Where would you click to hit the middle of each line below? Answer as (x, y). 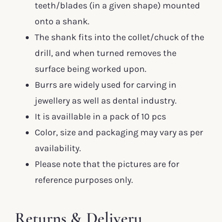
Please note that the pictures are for (107, 164)
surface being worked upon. (90, 69)
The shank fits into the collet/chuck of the (119, 37)
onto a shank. (62, 21)
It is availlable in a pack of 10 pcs (100, 116)
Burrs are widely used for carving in (106, 84)
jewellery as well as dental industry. (106, 100)
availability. (58, 148)
